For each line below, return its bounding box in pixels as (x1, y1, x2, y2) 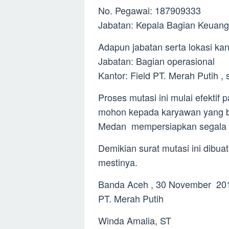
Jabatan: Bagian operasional (98, 54, 215, 67)
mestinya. (98, 155, 138, 169)
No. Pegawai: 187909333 (98, 4, 201, 17)
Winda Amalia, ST (98, 214, 171, 227)
